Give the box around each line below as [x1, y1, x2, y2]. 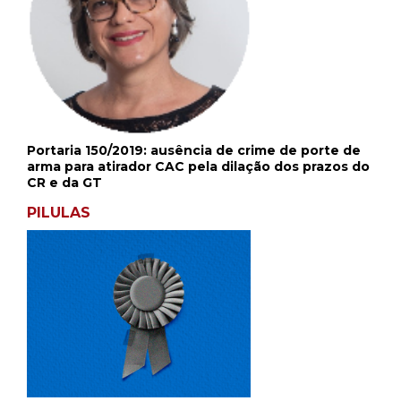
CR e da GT [27, 174, 102, 191]
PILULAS [27, 203, 90, 221]
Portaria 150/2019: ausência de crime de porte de [27, 141, 361, 158]
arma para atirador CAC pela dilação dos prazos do [27, 158, 370, 175]
